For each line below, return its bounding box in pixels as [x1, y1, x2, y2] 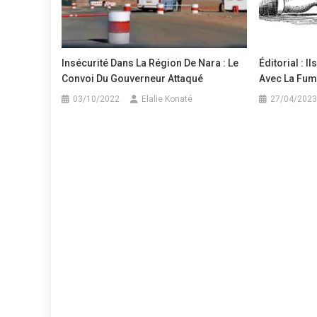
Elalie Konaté [142, 94, 193, 105]
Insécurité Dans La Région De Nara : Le [62, 57, 239, 69]
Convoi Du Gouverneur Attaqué [62, 73, 204, 85]
